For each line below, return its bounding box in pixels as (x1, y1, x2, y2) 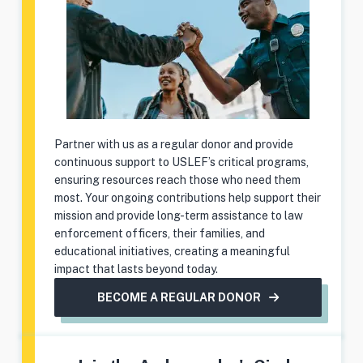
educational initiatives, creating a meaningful (53, 244, 290, 258)
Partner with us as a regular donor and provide (53, 137, 293, 151)
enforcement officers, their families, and (53, 226, 265, 240)
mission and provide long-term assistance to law (53, 208, 303, 222)
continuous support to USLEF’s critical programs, (53, 155, 309, 169)
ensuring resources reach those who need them (53, 173, 301, 186)
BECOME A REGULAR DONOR (97, 290, 261, 304)
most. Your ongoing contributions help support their (53, 190, 321, 204)
